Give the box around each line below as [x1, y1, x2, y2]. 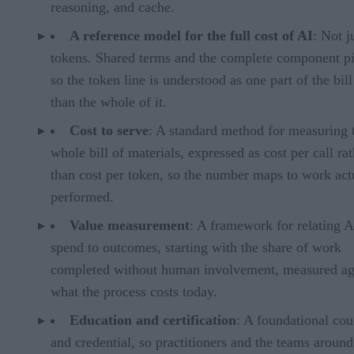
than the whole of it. [51, 93, 167, 110]
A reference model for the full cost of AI [70, 27, 313, 43]
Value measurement [70, 217, 190, 233]
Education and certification [70, 311, 236, 328]
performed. [51, 188, 114, 205]
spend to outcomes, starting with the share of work [51, 239, 341, 255]
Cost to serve [70, 122, 149, 138]
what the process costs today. [51, 283, 217, 299]
